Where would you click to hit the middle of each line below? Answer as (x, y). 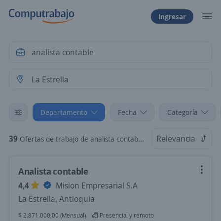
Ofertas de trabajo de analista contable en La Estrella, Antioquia (79, 139)
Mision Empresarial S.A (96, 185)
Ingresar (172, 16)
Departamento (64, 112)
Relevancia (176, 139)
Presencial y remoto (126, 215)
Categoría (183, 112)
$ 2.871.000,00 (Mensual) (52, 215)
